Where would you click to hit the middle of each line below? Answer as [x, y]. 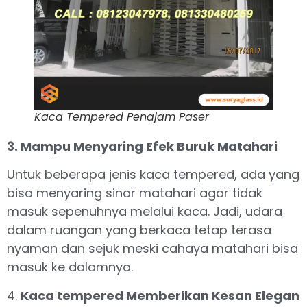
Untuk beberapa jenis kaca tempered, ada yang [153, 175]
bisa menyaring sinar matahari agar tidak [135, 193]
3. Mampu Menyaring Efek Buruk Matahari [142, 147]
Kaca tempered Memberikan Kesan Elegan [160, 295]
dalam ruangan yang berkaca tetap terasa [139, 230]
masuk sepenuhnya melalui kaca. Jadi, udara [145, 212]
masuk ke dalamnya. [70, 267]
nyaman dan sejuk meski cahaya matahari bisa [152, 249]
